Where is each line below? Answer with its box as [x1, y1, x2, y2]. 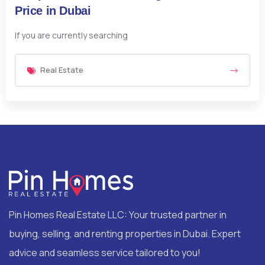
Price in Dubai [15, 4, 91, 18]
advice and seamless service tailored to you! [9, 245, 201, 259]
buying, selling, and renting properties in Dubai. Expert [9, 227, 241, 240]
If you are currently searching [15, 30, 128, 41]
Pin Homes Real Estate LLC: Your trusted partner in [9, 208, 227, 221]
